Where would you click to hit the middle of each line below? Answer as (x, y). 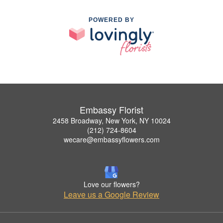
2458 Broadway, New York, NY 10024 (111, 120)
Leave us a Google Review (111, 194)
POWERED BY (111, 20)
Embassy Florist (111, 109)
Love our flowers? (111, 184)
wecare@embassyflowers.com (111, 139)
